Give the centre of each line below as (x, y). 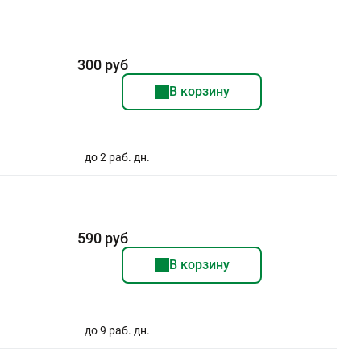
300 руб (102, 65)
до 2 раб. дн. (117, 157)
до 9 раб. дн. (117, 330)
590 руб (102, 238)
